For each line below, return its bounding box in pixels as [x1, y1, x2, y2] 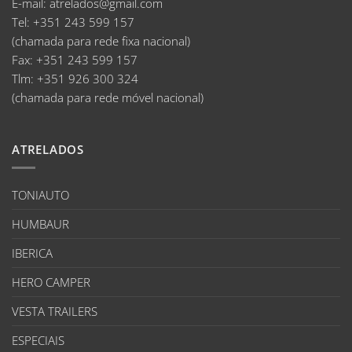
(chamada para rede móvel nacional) [12, 90, 203, 106]
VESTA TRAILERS [12, 303, 97, 320]
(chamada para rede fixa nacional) [12, 33, 190, 49]
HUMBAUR [12, 216, 69, 233]
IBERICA [12, 245, 53, 262]
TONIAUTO [12, 187, 69, 203]
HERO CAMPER [12, 274, 90, 291]
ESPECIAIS [12, 332, 64, 349]
